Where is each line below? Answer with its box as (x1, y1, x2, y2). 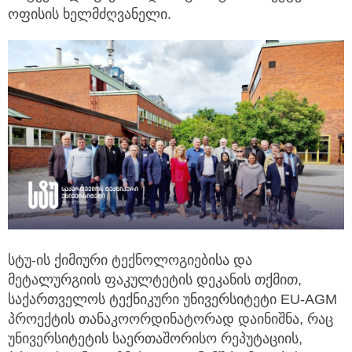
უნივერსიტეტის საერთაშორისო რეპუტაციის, (8, 330, 302, 346)
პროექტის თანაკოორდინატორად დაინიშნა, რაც (8, 310, 333, 327)
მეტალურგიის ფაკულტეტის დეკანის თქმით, (8, 271, 302, 288)
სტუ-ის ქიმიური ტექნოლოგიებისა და (8, 251, 252, 268)
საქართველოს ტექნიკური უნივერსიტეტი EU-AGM (8, 291, 337, 307)
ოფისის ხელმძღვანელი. (8, 6, 171, 23)
